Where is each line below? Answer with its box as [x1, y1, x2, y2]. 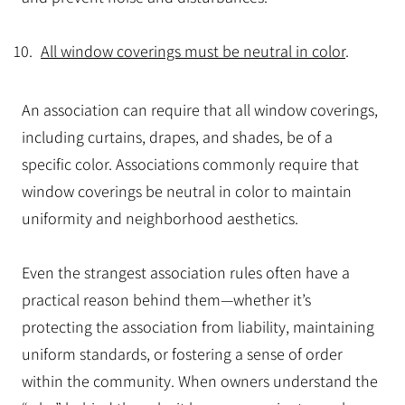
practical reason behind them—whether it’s [22, 288, 311, 310]
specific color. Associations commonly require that [22, 153, 359, 174]
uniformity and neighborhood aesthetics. [22, 207, 298, 229]
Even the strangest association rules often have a [22, 261, 350, 283]
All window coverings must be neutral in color [41, 40, 345, 61]
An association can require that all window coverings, [22, 99, 378, 120]
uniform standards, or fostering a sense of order [22, 343, 343, 364]
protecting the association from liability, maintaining [22, 316, 374, 337]
